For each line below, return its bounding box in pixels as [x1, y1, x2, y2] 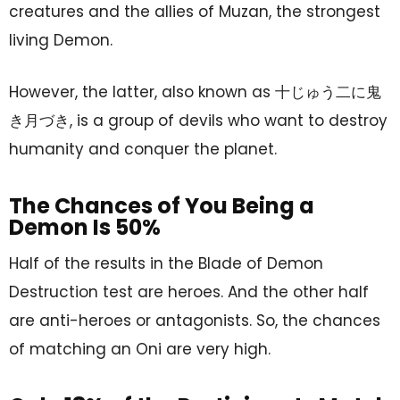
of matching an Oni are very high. [9, 337, 271, 360]
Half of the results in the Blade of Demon [9, 252, 323, 274]
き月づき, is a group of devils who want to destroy [9, 109, 387, 131]
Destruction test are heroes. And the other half [9, 280, 369, 303]
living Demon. [9, 29, 112, 51]
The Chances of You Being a [9, 190, 314, 221]
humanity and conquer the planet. [9, 137, 277, 160]
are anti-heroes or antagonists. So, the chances [9, 309, 380, 331]
